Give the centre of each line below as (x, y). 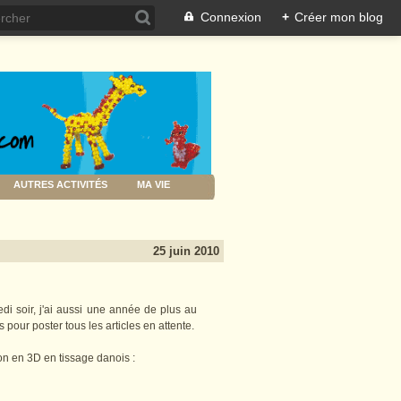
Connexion (231, 17)
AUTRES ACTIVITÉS (60, 185)
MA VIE (154, 185)
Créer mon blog (339, 17)
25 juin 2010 (186, 252)
